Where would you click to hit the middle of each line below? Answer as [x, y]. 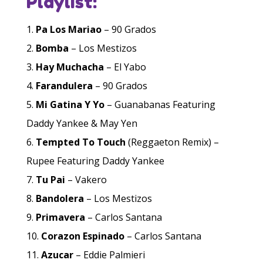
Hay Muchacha [70, 67]
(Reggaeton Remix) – [172, 142]
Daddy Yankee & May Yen [82, 123]
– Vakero [86, 179]
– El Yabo [125, 67]
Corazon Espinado [82, 236]
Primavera [60, 217]
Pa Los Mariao [68, 29]
